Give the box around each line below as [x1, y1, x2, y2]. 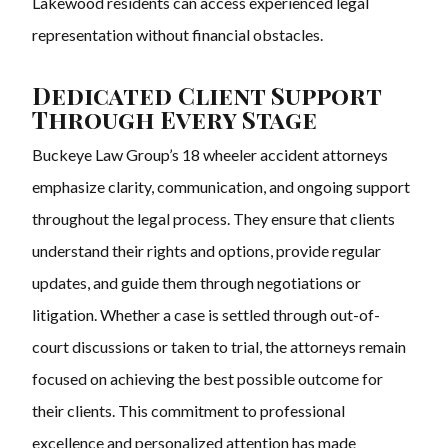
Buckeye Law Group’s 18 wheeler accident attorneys [32, 145, 388, 165]
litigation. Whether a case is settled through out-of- [32, 305, 380, 325]
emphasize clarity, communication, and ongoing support [32, 177, 410, 197]
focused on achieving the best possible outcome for [32, 369, 383, 389]
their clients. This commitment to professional [32, 401, 345, 421]
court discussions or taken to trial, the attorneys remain [32, 337, 406, 357]
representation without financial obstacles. [32, 25, 323, 45]
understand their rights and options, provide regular [32, 241, 381, 261]
